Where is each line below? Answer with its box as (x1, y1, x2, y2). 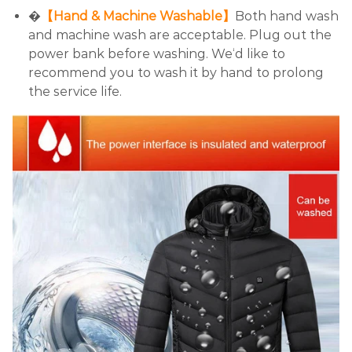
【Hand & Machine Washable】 (41, 8, 235, 24)
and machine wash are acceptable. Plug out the (28, 27, 332, 42)
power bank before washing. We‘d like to (28, 46, 285, 61)
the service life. (28, 83, 122, 99)
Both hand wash (235, 8, 339, 24)
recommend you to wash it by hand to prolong (28, 64, 324, 80)
